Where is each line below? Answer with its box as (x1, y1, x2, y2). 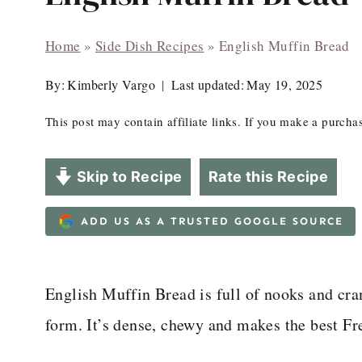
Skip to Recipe (73, 168, 183, 185)
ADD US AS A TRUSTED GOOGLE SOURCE (80, 214, 343, 227)
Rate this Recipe (208, 168, 329, 185)
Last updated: (171, 76, 245, 93)
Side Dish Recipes (95, 36, 204, 55)
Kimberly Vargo (67, 76, 155, 93)
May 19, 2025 (246, 76, 323, 93)
